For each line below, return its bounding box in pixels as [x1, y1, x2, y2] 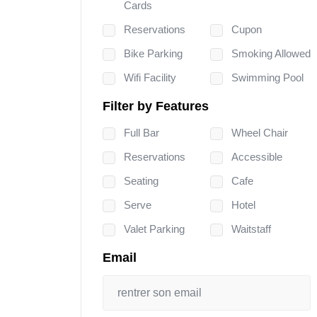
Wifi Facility [124, 71, 176, 83]
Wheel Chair [231, 126, 288, 139]
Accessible [231, 150, 282, 163]
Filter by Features [103, 98, 209, 113]
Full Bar [124, 126, 159, 139]
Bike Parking [124, 47, 183, 59]
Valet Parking [124, 222, 185, 235]
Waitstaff [231, 222, 271, 235]
